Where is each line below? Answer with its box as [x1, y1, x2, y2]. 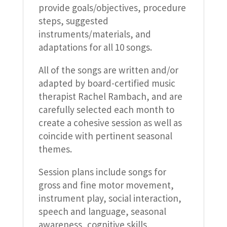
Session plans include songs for [38, 166, 166, 178]
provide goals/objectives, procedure [38, 2, 186, 14]
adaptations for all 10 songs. [38, 41, 152, 54]
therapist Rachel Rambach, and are [38, 90, 182, 103]
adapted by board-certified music [38, 77, 175, 90]
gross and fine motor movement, [38, 179, 174, 192]
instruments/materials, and [38, 28, 151, 41]
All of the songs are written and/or [38, 64, 178, 77]
